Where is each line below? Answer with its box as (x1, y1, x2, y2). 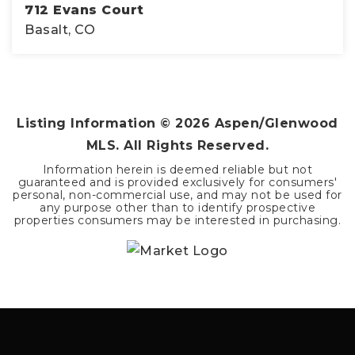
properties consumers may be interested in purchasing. (13, 212, 342, 227)
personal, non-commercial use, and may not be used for (13, 187, 342, 202)
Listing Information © (17, 115, 176, 131)
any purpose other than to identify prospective (40, 200, 315, 215)
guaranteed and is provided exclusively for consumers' (17, 174, 338, 189)
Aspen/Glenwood (210, 115, 338, 131)
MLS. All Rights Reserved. (86, 137, 269, 153)
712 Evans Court (25, 2, 144, 17)
